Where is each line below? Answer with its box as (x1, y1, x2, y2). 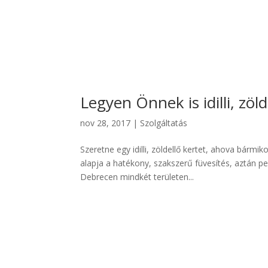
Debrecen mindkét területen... (80, 170, 194, 182)
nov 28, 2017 (80, 117, 131, 129)
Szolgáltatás (140, 117, 188, 129)
